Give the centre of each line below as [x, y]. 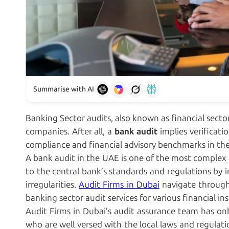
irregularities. [52, 185]
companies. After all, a [70, 132]
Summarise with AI [64, 89]
